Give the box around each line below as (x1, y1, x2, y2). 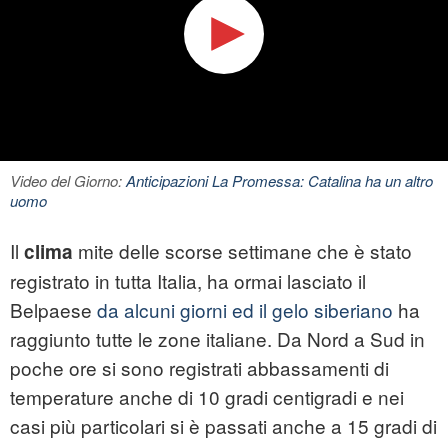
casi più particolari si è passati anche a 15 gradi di (10, 412, 437, 440)
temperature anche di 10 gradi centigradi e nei (10, 383, 404, 411)
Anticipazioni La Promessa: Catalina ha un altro (126, 170, 433, 192)
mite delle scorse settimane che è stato (73, 237, 412, 265)
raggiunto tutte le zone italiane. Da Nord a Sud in (10, 325, 425, 353)
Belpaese (10, 296, 97, 324)
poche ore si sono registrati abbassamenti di (10, 354, 389, 382)
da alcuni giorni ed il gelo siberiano (97, 296, 393, 324)
